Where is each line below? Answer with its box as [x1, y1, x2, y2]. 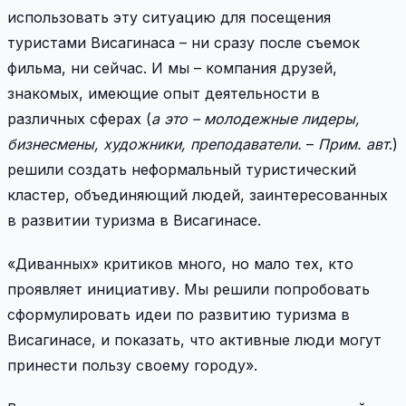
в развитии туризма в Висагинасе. [7, 210, 261, 229]
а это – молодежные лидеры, [151, 109, 360, 128]
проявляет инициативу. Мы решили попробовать [7, 279, 370, 298]
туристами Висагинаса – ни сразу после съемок [7, 33, 360, 52]
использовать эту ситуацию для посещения [7, 7, 331, 26]
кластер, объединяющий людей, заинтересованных [7, 185, 388, 204]
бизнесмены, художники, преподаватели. [7, 134, 302, 153]
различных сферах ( [7, 109, 151, 128]
